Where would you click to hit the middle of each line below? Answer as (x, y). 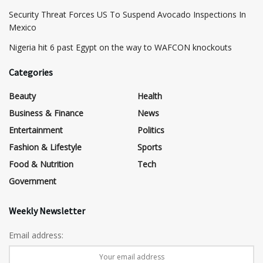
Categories (31, 72)
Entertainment (36, 130)
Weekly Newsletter (47, 210)
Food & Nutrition (41, 164)
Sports (150, 147)
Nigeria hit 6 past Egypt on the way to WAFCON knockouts (120, 47)
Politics (151, 130)
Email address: (36, 235)
